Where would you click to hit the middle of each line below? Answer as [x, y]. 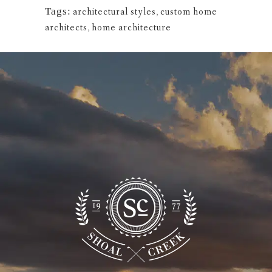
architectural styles [114, 12]
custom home [189, 12]
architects [66, 28]
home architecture [131, 28]
